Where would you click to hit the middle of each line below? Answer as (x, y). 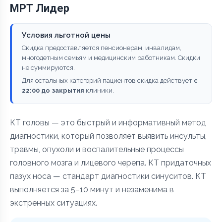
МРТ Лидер (40, 8)
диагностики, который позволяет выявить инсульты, (108, 136)
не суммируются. (48, 67)
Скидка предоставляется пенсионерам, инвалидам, (102, 48)
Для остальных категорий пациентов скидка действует (108, 80)
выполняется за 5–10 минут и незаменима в (92, 189)
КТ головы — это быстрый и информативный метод (108, 122)
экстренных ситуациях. (54, 203)
